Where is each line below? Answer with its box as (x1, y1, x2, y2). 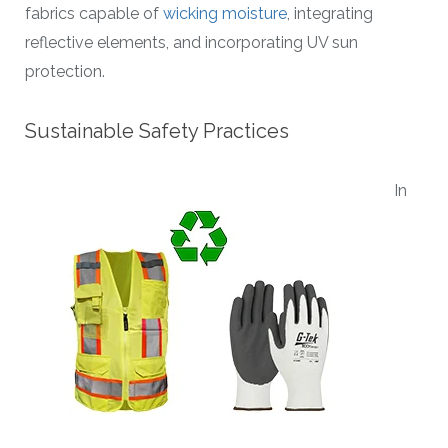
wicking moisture (163, 4, 287, 24)
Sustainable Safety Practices (25, 118, 289, 143)
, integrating (287, 4, 373, 24)
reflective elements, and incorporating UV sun (25, 33, 358, 53)
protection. (25, 62, 105, 82)
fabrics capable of (25, 4, 163, 24)
